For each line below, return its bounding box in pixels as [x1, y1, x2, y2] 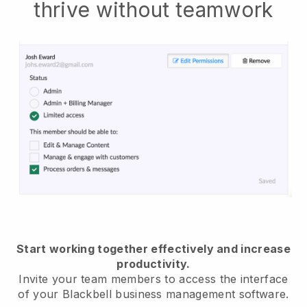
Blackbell [62, 286, 112, 301]
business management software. [111, 286, 289, 301]
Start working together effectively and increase [16, 241, 291, 256]
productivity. [116, 256, 191, 271]
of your [18, 286, 63, 301]
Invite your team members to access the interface [19, 271, 288, 286]
